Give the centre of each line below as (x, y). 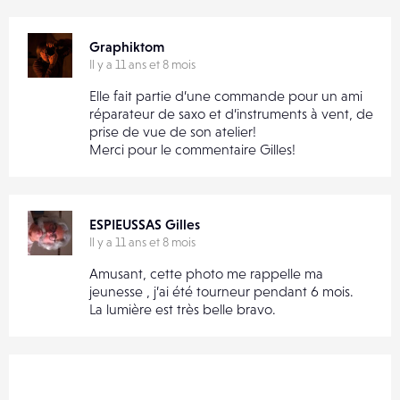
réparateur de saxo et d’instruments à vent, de (231, 113)
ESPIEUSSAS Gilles (145, 224)
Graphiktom (127, 46)
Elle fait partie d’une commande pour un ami (226, 95)
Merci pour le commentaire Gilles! (192, 149)
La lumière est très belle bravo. (183, 308)
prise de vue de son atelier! (173, 131)
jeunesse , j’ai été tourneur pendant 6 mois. (221, 291)
